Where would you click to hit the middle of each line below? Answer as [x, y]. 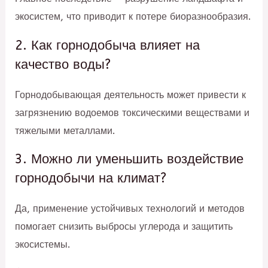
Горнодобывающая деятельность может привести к [131, 95]
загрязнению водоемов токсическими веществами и [133, 112]
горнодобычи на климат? [91, 179]
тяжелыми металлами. [66, 130]
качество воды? [63, 64]
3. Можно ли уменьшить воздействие [130, 159]
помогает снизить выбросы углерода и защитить [124, 227]
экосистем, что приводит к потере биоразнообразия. [133, 17]
